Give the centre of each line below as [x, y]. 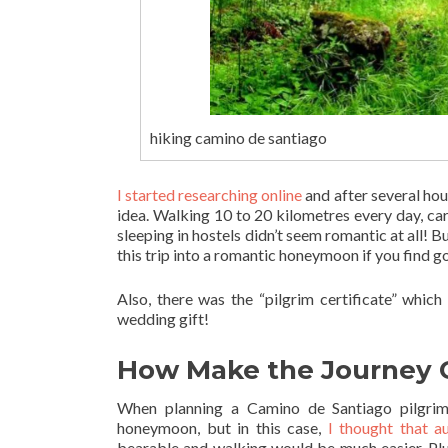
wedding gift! [163, 319]
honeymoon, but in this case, [222, 428]
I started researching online [210, 195]
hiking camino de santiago [238, 137]
